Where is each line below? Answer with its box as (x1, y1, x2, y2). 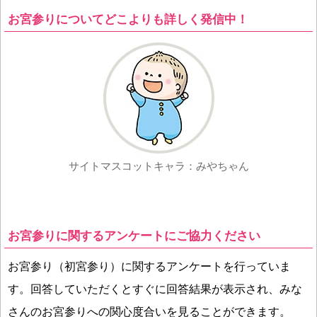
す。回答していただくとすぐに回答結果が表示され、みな (8, 282, 302, 295)
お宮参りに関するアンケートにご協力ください (8, 229, 260, 243)
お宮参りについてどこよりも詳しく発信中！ (8, 12, 248, 26)
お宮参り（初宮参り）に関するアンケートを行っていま (8, 260, 291, 272)
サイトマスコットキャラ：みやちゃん (68, 159, 249, 172)
